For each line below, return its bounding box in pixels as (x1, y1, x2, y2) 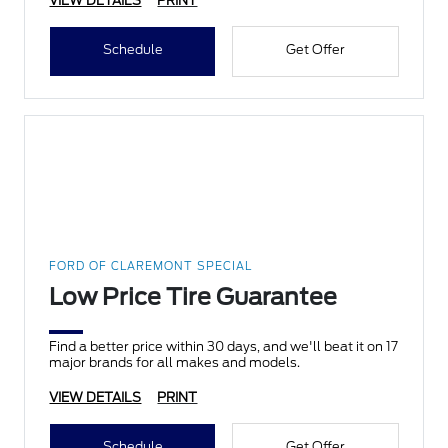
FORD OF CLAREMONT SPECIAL (49, 259, 253, 274)
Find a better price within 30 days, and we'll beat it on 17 (49, 339, 399, 355)
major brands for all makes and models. (49, 355, 301, 371)
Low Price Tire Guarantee (49, 283, 338, 312)
